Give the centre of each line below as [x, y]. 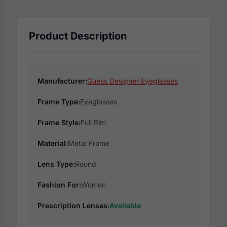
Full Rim [93, 122]
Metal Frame [89, 143]
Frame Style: [59, 122]
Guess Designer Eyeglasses [133, 81]
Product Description [78, 36]
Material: [53, 143]
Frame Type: [59, 101]
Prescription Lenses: [73, 205]
